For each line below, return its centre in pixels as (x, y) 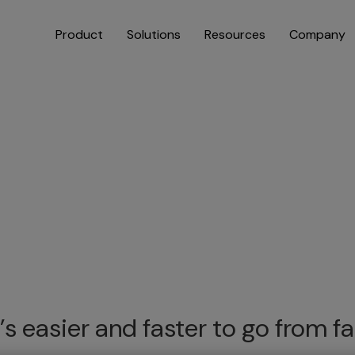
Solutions (154, 34)
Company (317, 34)
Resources (235, 34)
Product (79, 34)
